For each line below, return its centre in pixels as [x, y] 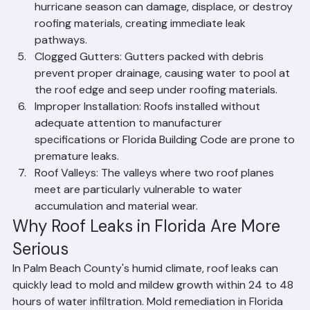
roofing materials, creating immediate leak [142, 41]
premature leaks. [77, 174]
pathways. [61, 58]
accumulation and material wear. [116, 224]
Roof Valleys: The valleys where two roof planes [156, 191]
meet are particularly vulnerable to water [140, 207]
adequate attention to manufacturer [130, 141]
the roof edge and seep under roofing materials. [156, 108]
